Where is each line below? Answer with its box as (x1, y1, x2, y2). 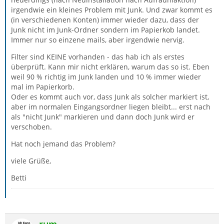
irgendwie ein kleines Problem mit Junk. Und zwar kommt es (11, 5, 212, 14)
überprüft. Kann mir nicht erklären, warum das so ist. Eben (11, 62, 209, 71)
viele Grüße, (11, 156, 51, 165)
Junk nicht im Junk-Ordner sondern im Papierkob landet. (11, 25, 200, 34)
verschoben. (11, 122, 52, 131)
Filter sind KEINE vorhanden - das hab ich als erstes (11, 52, 184, 61)
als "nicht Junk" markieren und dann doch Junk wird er (11, 112, 194, 121)
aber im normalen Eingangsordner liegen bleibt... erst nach (11, 102, 210, 111)
